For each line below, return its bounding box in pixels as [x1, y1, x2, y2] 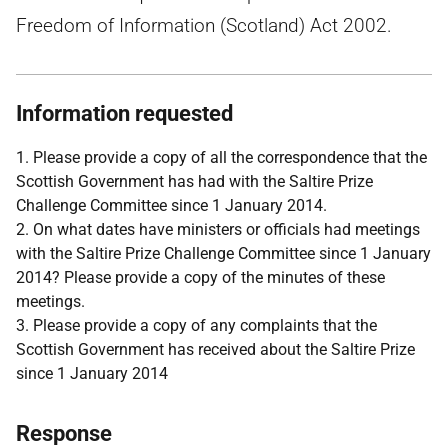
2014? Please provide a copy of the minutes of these [16, 268, 385, 287]
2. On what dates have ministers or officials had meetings [16, 220, 420, 239]
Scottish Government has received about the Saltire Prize [16, 340, 415, 359]
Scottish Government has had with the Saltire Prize [16, 172, 373, 191]
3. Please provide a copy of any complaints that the [16, 316, 377, 335]
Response [16, 421, 112, 446]
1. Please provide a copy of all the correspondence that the [16, 148, 427, 167]
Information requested [16, 101, 233, 126]
